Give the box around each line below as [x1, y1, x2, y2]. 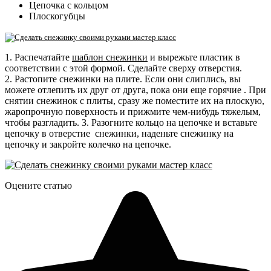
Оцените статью [5, 180, 72, 191]
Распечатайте [15, 51, 72, 62]
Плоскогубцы [29, 10, 85, 21]
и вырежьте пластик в [148, 51, 240, 62]
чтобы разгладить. [5, 117, 79, 128]
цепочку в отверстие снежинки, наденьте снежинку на [5, 128, 233, 139]
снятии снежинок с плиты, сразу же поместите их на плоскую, [5, 95, 264, 106]
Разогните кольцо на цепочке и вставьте [91, 117, 257, 128]
